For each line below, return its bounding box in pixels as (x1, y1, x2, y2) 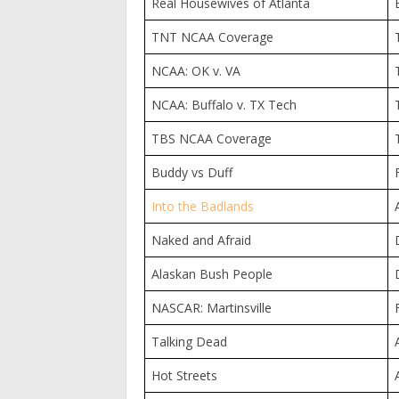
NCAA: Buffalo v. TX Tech (151, 95, 297, 113)
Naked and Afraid (151, 231, 251, 248)
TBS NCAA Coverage (151, 129, 272, 147)
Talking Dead (151, 332, 227, 350)
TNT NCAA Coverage (151, 28, 273, 45)
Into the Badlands (151, 197, 254, 215)
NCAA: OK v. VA (151, 61, 240, 79)
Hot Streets (151, 366, 217, 384)
